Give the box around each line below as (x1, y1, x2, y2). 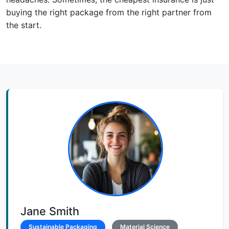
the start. (6, 19, 41, 30)
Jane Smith (20, 204, 79, 218)
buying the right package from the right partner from (6, 7, 212, 17)
